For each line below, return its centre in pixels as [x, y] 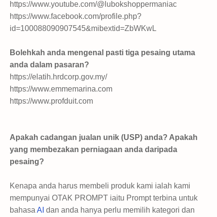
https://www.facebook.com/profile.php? [76, 16]
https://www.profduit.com [51, 101]
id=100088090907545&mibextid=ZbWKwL [83, 28]
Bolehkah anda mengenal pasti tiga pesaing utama [102, 52]
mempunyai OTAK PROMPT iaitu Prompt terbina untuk [104, 198]
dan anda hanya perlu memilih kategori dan [119, 210]
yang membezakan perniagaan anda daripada [93, 149]
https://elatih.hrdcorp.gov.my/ [58, 77]
